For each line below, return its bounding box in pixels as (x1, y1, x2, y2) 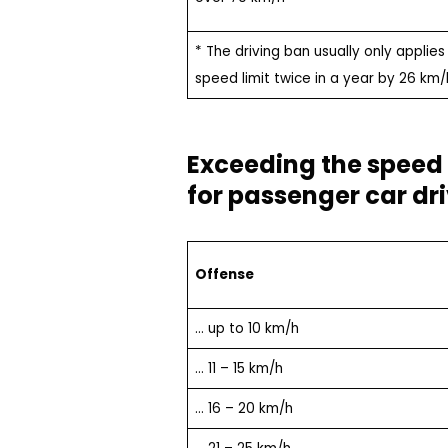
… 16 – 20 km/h (194, 398, 293, 418)
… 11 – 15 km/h (194, 358, 283, 378)
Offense (194, 264, 257, 284)
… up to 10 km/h (194, 318, 299, 338)
